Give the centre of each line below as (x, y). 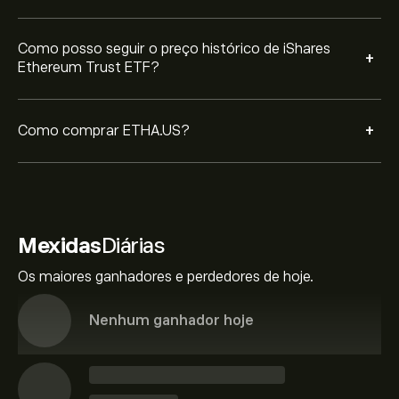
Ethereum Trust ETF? (89, 68)
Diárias (132, 245)
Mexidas (60, 245)
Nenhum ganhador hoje (171, 320)
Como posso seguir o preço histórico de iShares (174, 49)
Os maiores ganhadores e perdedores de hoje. (166, 277)
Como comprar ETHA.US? (104, 130)
